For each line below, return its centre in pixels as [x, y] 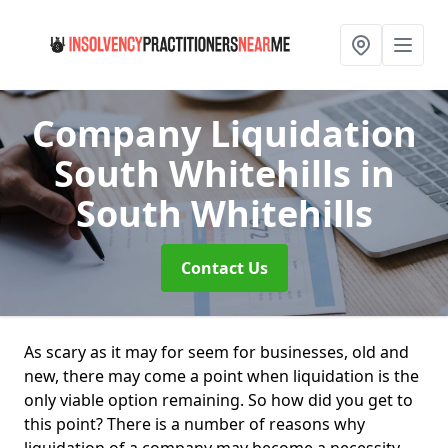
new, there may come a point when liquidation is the [221, 376]
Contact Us [224, 268]
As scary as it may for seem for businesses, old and [216, 352]
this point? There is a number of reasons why [194, 424]
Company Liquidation [224, 133]
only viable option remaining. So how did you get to [218, 400]
